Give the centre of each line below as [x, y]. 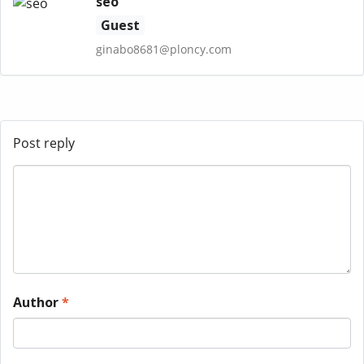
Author [37, 302]
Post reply [44, 143]
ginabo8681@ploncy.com [163, 49]
